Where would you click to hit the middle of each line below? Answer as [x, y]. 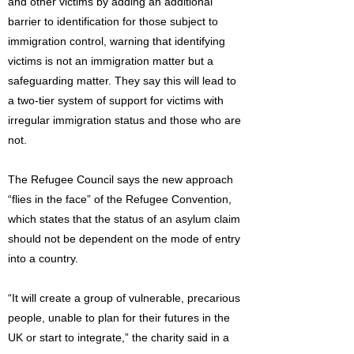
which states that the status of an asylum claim [124, 219]
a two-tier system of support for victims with [116, 100]
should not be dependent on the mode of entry [124, 239]
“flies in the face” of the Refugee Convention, [120, 199]
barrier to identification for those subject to [113, 21]
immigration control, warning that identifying [117, 41]
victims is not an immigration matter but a [111, 61]
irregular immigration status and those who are [124, 120]
